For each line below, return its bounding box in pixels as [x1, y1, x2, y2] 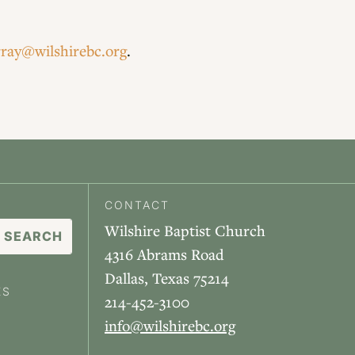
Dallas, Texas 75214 [105, 268, 229, 288]
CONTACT [105, 198, 170, 212]
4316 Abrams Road [105, 244, 224, 265]
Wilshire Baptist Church [105, 220, 265, 241]
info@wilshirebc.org [105, 315, 235, 336]
